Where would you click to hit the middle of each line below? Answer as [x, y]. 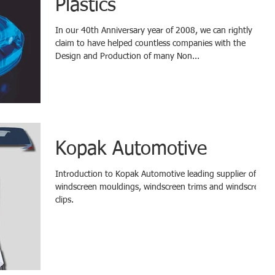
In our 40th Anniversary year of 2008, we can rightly [154, 31]
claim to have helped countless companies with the [150, 44]
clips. [64, 200]
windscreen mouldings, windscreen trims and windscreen [161, 188]
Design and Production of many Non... [127, 56]
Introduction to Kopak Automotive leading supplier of [156, 175]
